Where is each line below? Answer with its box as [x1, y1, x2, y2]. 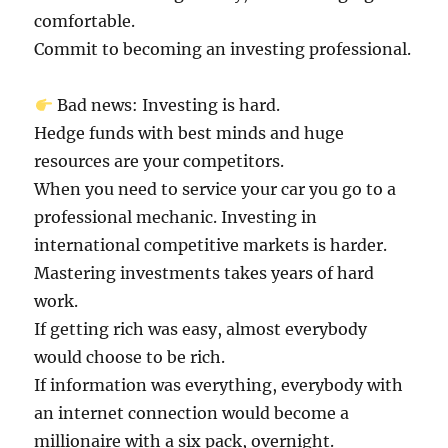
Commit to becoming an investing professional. [34, 39, 412, 59]
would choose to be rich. [34, 347, 226, 367]
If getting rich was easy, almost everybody [34, 319, 368, 339]
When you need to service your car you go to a [34, 179, 397, 199]
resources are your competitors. [34, 151, 285, 171]
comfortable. [34, 11, 136, 31]
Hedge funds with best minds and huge [34, 123, 345, 143]
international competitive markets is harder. [34, 235, 388, 255]
